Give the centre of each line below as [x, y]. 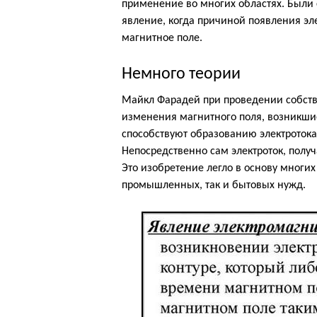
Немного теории [181, 74]
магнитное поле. [162, 38]
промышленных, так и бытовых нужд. [214, 185]
